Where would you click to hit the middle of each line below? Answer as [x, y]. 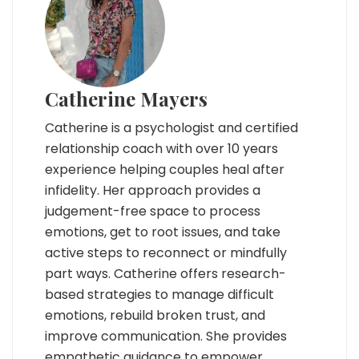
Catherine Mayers [126, 99]
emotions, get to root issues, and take [163, 232]
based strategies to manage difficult [159, 295]
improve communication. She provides [166, 337]
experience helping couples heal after [165, 170]
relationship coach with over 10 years [161, 149]
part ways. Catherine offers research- [165, 274]
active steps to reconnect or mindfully [166, 253]
